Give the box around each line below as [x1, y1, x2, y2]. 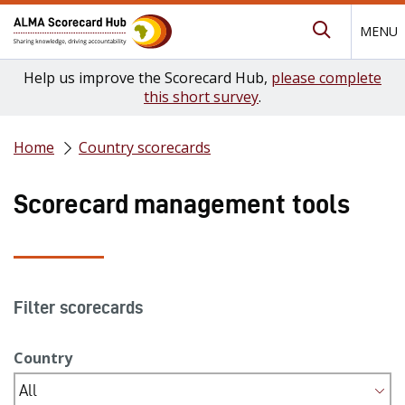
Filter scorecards [14, 297, 143, 318]
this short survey [144, 87, 259, 107]
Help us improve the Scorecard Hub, [24, 68, 271, 88]
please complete [271, 68, 381, 88]
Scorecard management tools [14, 189, 350, 220]
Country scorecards [79, 137, 211, 158]
